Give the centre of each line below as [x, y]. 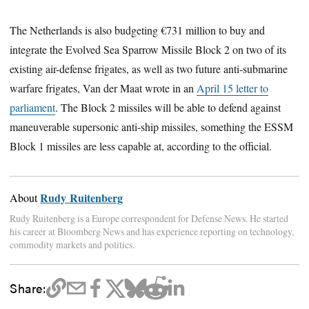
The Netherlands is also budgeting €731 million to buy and [138, 30]
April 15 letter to [233, 88]
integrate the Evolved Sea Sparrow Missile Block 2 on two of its [148, 50]
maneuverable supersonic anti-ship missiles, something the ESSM [152, 127]
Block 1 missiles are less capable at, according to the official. [141, 146]
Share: [28, 287]
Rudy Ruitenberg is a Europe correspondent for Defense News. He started [149, 218]
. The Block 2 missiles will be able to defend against [168, 108]
